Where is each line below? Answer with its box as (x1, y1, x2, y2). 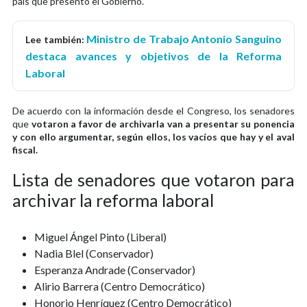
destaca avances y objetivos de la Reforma (25, 49, 282, 62)
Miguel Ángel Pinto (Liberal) (34, 230, 167, 243)
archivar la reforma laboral (12, 189, 214, 210)
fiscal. (12, 143, 40, 156)
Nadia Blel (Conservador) (34, 246, 153, 260)
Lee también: (25, 33, 87, 45)
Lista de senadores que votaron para (12, 169, 295, 190)
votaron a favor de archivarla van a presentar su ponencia (29, 117, 295, 130)
